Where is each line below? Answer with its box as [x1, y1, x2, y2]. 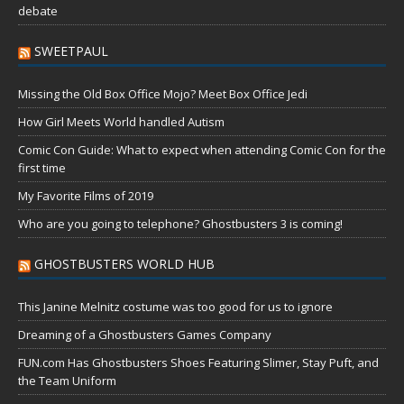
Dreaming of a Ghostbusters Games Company [18, 326, 271, 344]
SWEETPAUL [34, 42, 108, 60]
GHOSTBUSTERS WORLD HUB [34, 255, 215, 273]
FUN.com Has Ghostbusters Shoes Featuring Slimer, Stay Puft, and [18, 354, 379, 372]
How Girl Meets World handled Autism [18, 114, 225, 131]
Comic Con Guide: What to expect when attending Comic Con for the [18, 142, 386, 159]
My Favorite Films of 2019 [18, 188, 153, 205]
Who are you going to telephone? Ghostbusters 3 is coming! [18, 216, 343, 233]
